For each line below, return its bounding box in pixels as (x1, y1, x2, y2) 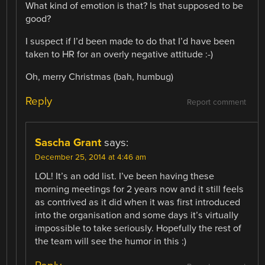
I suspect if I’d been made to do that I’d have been (25, 35, 235, 47)
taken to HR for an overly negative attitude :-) (25, 48, 214, 60)
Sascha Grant (35, 136, 102, 150)
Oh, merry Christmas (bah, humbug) (25, 70, 174, 83)
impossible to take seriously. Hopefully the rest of (35, 222, 242, 235)
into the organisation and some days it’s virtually (35, 209, 239, 222)
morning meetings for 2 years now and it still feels (35, 183, 244, 196)
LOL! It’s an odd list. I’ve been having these (35, 170, 215, 183)
